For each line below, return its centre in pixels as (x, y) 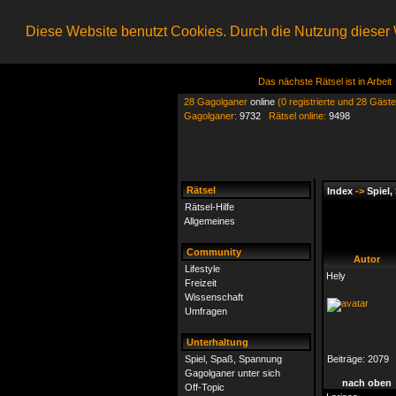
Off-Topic (205, 387)
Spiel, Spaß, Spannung (233, 359)
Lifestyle (202, 269)
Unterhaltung (216, 342)
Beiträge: (347, 359)
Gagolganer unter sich (232, 373)
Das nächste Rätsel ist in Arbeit (324, 81)
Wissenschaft (214, 297)
